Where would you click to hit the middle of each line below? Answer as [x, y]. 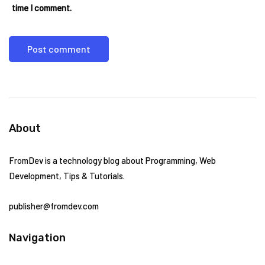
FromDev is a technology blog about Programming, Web [112, 161]
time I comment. [42, 8]
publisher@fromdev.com [54, 206]
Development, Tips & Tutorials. [67, 176]
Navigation [37, 238]
